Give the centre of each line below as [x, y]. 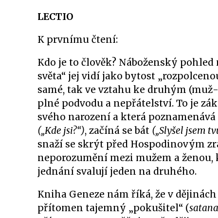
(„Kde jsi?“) [61, 130]
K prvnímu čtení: [78, 39]
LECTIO [55, 17]
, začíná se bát [118, 130]
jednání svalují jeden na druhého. [117, 171]
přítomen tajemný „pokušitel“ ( [113, 208]
